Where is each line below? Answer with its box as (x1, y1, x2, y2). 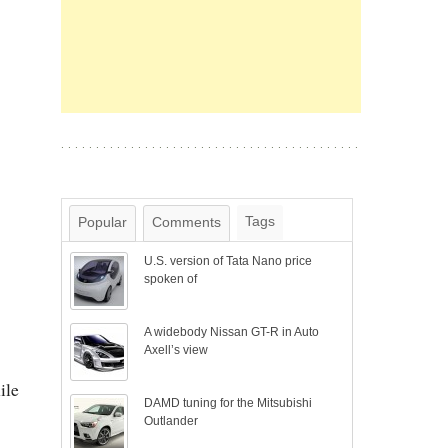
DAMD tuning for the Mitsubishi (144, 396, 313, 410)
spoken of (144, 272, 198, 286)
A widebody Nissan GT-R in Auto (144, 325, 320, 339)
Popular (78, 214, 127, 230)
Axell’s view (144, 343, 209, 357)
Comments (152, 214, 221, 230)
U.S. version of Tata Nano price (144, 254, 313, 268)
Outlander (144, 414, 199, 428)
